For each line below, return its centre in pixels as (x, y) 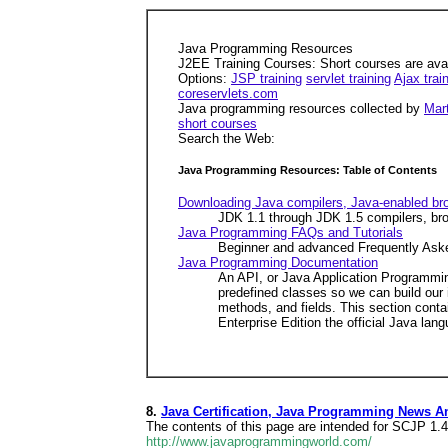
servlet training (348, 78)
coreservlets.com (228, 93)
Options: (204, 78)
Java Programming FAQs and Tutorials (290, 232)
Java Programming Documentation (278, 262)
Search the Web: (226, 138)
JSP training (266, 78)
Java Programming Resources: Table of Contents (307, 170)
